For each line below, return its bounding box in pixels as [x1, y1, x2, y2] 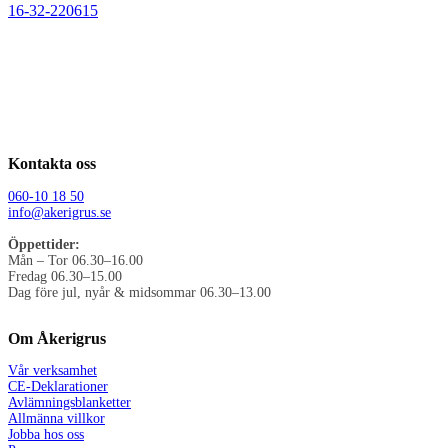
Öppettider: [8, 236, 80, 252]
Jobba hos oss [8, 427, 84, 443]
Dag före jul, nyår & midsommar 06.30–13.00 [8, 284, 271, 300]
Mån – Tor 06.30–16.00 [8, 252, 143, 268]
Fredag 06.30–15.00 [8, 268, 122, 284]
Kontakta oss [8, 154, 96, 174]
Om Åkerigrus [8, 329, 106, 348]
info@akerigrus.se [8, 204, 111, 220]
